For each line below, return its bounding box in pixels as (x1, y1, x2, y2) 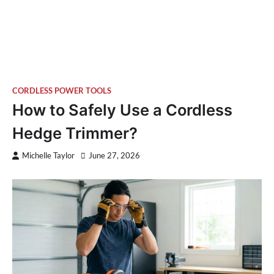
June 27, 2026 (89, 150, 140, 160)
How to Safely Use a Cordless (12, 100, 232, 119)
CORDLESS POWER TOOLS (12, 86, 111, 95)
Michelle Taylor (22, 150, 75, 160)
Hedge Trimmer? (12, 123, 138, 143)
